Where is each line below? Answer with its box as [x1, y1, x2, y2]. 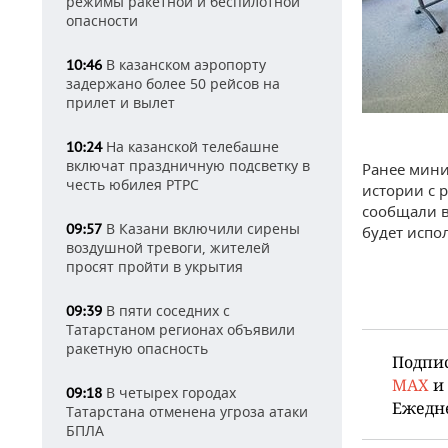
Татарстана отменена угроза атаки [66, 402, 308, 421]
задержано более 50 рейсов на [66, 74, 280, 93]
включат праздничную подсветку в [66, 156, 310, 175]
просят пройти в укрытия [66, 257, 243, 276]
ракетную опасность [66, 339, 208, 358]
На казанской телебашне [102, 137, 279, 156]
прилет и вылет [66, 93, 175, 112]
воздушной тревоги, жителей [66, 238, 270, 257]
